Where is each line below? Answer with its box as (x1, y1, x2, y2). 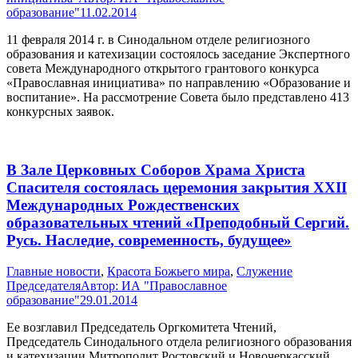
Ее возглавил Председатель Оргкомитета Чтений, (6, 320, 276, 334)
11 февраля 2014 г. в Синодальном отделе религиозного (6, 33, 310, 47)
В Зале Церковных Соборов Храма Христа (6, 161, 305, 179)
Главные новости (6, 264, 101, 278)
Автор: (81, 278, 121, 292)
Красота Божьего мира (107, 264, 230, 278)
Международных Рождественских (6, 197, 240, 214)
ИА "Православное (121, 278, 227, 292)
